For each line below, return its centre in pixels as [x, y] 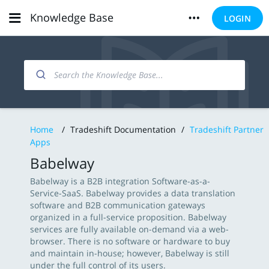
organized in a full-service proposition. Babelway [128, 217]
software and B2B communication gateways [118, 205]
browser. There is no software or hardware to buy [130, 241]
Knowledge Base [72, 17]
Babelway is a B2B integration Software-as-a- [120, 181]
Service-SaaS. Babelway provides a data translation [133, 193]
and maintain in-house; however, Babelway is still [130, 253]
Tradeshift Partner [227, 129]
